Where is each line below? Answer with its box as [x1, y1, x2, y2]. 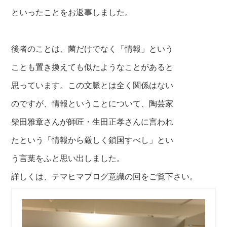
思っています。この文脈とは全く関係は [11, 79, 158, 91]
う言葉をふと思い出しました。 [11, 152, 125, 164]
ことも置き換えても [11, 60, 85, 72]
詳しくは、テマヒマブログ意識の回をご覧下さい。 [11, 170, 198, 182]
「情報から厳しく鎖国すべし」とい [44, 133, 174, 145]
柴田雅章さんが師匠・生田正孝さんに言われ [11, 115, 174, 127]
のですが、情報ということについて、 [11, 97, 149, 109]
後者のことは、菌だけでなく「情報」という [11, 42, 174, 54]
